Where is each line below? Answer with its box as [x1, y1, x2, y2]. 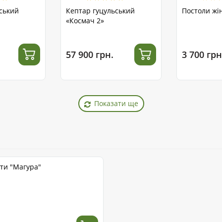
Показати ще [94, 99, 138, 109]
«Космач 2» [66, 16, 104, 26]
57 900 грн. [66, 48, 113, 60]
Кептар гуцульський [66, 6, 135, 16]
